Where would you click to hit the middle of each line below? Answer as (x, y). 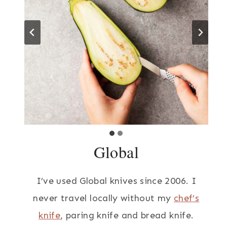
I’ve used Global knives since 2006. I (116, 181)
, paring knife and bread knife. (127, 215)
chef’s (187, 198)
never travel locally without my (103, 198)
